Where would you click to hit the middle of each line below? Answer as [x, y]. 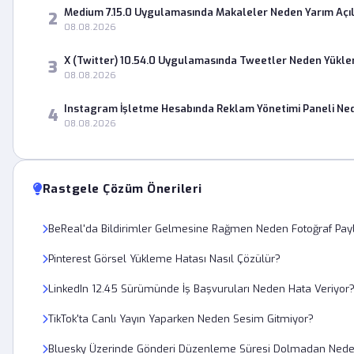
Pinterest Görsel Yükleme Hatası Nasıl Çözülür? [164, 259]
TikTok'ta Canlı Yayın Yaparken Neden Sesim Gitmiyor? [181, 319]
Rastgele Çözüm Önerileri [122, 189]
